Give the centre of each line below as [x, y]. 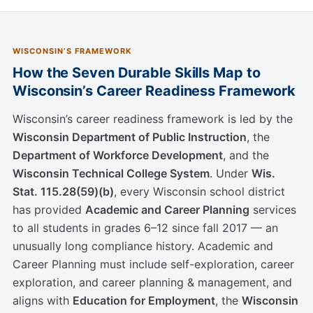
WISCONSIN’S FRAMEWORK [72, 51]
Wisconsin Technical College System [111, 174]
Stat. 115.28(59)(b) [63, 192]
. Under [231, 174]
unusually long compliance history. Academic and [143, 246]
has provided [49, 210]
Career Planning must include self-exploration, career [153, 264]
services [273, 210]
